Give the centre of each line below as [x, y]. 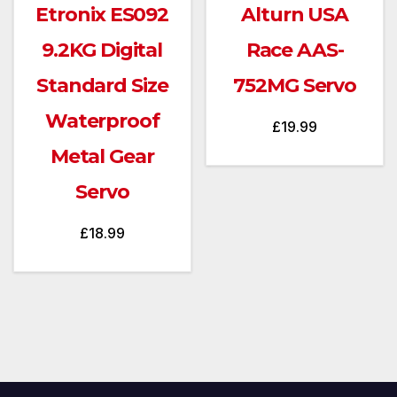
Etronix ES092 [102, 15]
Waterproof [102, 121]
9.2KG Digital [102, 51]
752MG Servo [295, 86]
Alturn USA [295, 15]
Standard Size [102, 86]
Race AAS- [295, 51]
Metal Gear [102, 157]
